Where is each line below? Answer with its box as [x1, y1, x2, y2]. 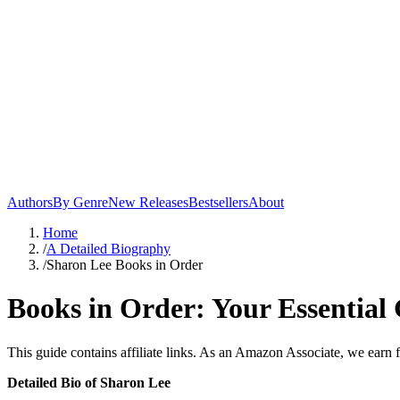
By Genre [53, 195, 108, 210]
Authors [7, 195, 53, 210]
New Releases [108, 195, 188, 210]
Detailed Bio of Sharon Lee [7, 374, 171, 390]
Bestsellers [188, 195, 248, 210]
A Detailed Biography [46, 241, 171, 256]
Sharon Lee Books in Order [46, 257, 203, 272]
